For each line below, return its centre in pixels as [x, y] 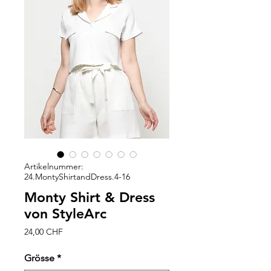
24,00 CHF [44, 232]
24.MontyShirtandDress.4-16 [77, 177]
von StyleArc [65, 214]
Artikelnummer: [54, 166]
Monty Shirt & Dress [90, 197]
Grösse [39, 258]
